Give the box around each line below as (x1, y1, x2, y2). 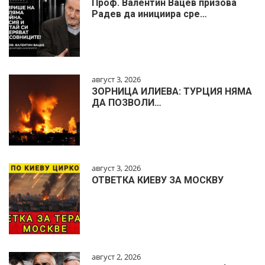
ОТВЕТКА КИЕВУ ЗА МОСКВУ (92, 174, 224, 186)
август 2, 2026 (92, 251, 141, 263)
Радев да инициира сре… (92, 8, 207, 20)
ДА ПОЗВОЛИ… (92, 97, 161, 109)
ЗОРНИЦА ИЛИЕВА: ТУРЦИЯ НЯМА (92, 86, 252, 98)
